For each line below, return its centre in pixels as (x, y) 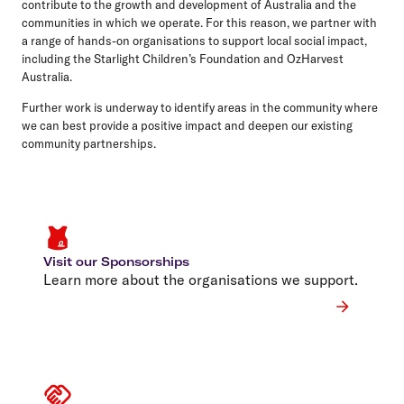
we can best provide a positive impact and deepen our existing (187, 125)
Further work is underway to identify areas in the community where (200, 107)
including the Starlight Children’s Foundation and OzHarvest (183, 58)
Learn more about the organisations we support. (201, 279)
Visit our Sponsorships (116, 261)
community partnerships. (89, 143)
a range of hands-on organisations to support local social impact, (194, 40)
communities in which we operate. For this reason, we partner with (199, 22)
